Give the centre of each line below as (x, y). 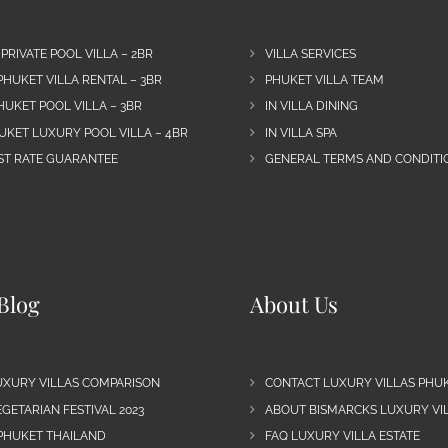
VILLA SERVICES (310, 54)
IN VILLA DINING (311, 106)
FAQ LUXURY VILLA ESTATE (342, 435)
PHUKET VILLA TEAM (324, 80)
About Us (293, 303)
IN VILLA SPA (300, 132)
